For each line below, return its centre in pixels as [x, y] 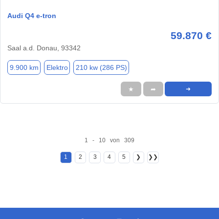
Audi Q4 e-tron [32, 16]
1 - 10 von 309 [109, 140]
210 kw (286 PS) [101, 67]
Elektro [57, 67]
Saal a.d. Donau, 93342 [44, 48]
